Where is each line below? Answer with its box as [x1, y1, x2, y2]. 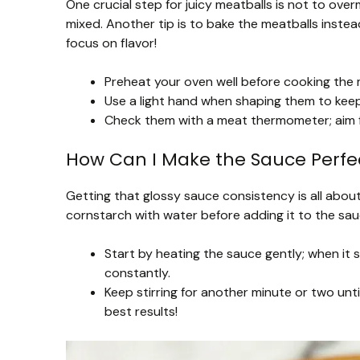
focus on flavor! [66, 34, 157, 51]
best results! [104, 302, 178, 320]
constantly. [104, 264, 170, 281]
